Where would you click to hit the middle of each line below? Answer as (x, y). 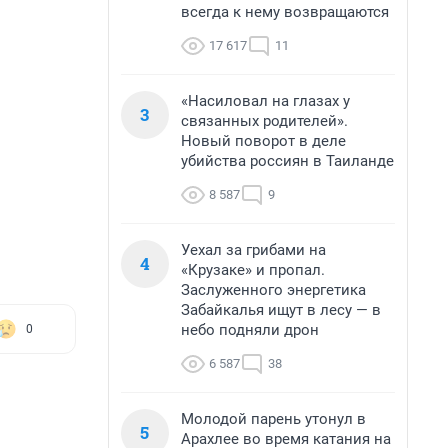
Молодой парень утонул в (273, 419)
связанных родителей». (264, 121)
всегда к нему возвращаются (285, 12)
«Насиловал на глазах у (265, 101)
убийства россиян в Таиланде (287, 161)
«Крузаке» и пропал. (253, 270)
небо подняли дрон (250, 330)
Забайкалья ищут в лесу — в (281, 310)
